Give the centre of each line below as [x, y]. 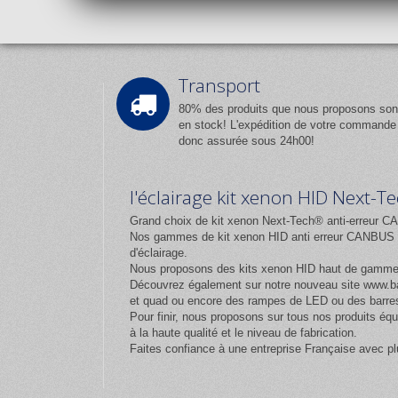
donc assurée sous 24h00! [247, 141]
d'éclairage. [159, 253]
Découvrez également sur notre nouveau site [247, 285]
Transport [219, 86]
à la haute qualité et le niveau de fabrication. [243, 333]
